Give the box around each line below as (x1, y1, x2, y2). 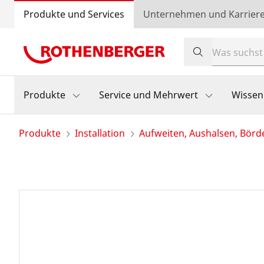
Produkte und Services (24, 8, 124, 21)
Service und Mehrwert (99, 88, 198, 101)
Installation (75, 127, 125, 140)
